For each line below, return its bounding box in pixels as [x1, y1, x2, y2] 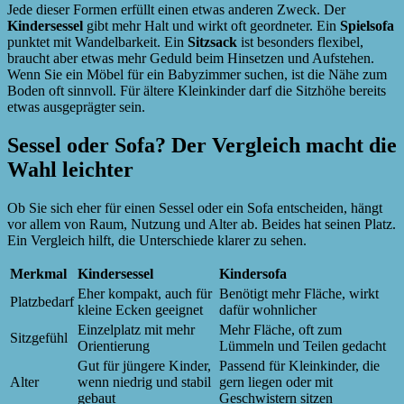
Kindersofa [219, 266, 287, 282]
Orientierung [78, 338, 150, 354]
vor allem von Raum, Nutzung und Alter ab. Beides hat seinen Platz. [7, 216, 396, 233]
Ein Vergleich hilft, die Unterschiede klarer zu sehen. [7, 233, 307, 249]
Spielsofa [340, 18, 394, 34]
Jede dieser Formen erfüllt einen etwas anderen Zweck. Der [7, 2, 345, 18]
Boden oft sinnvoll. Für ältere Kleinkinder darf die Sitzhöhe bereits [7, 83, 386, 99]
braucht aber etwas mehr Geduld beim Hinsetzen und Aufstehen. [7, 50, 374, 67]
